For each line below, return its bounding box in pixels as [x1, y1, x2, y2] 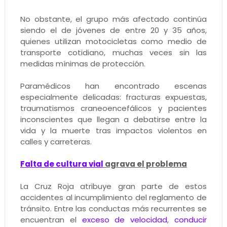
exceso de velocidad [82, 214, 168, 225]
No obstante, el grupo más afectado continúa [20, 14, 207, 25]
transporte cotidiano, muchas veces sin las [20, 47, 207, 58]
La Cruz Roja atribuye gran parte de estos [20, 181, 207, 192]
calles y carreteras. [20, 136, 92, 147]
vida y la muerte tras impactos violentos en [20, 125, 207, 136]
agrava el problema [103, 159, 187, 170]
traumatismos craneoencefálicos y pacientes [20, 103, 207, 114]
